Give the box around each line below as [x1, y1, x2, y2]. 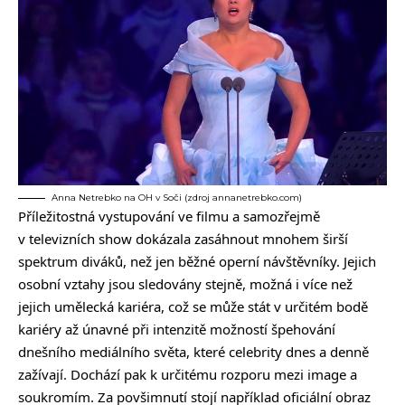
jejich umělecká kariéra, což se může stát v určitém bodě [18, 297, 368, 316]
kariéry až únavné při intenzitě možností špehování [18, 320, 335, 339]
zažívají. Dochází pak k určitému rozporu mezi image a [18, 365, 357, 384]
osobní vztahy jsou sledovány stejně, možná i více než [18, 275, 353, 294]
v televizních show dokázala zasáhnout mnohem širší [18, 230, 348, 249]
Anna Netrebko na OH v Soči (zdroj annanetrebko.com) [52, 192, 302, 204]
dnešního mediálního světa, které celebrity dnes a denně [18, 343, 369, 362]
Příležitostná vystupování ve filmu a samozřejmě [18, 207, 320, 226]
